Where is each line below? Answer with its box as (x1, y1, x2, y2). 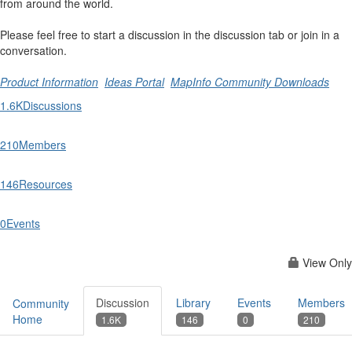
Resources (19, 176, 72, 192)
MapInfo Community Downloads (170, 74, 329, 90)
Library (176, 295, 211, 310)
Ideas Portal (104, 74, 164, 90)
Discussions (23, 97, 82, 113)
